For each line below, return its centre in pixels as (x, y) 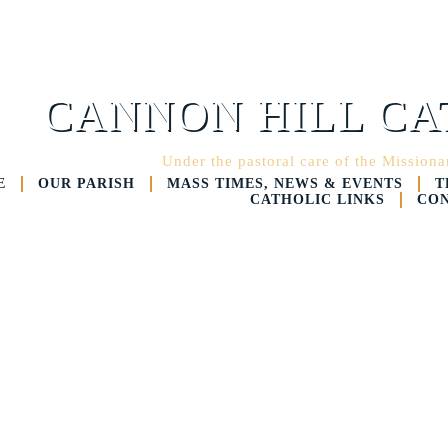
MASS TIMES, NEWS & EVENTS (284, 183)
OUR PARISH (86, 183)
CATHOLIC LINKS (317, 199)
